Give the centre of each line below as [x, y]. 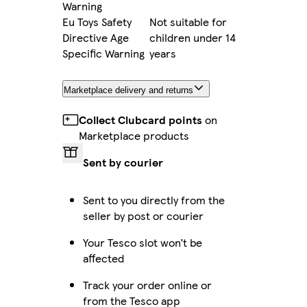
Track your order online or [147, 284]
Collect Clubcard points [140, 119]
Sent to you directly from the [154, 199]
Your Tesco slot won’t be [143, 242]
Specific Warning [103, 53]
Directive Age [96, 37]
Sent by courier [123, 162]
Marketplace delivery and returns [128, 90]
